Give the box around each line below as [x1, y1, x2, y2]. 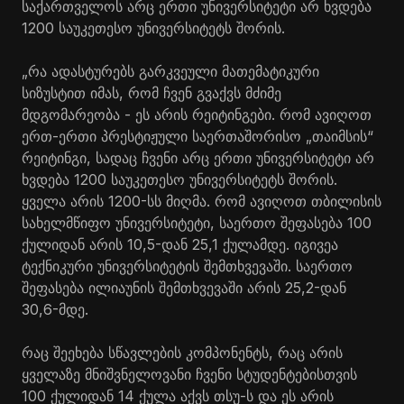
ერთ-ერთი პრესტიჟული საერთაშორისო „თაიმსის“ [22, 127, 373, 145]
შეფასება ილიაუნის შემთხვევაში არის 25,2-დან [22, 279, 346, 297]
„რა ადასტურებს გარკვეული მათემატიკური [22, 62, 319, 80]
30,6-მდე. [22, 300, 88, 318]
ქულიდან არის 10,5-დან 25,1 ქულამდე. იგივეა [22, 235, 338, 253]
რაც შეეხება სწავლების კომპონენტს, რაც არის [22, 344, 343, 362]
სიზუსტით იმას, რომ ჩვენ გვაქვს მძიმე [22, 84, 281, 102]
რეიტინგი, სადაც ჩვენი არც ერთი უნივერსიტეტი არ [22, 149, 374, 167]
